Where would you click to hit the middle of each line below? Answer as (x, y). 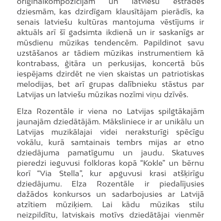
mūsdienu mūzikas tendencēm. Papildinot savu (110, 43)
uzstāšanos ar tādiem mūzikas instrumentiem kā (110, 53)
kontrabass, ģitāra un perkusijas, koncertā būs (110, 63)
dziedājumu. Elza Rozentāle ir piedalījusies (110, 184)
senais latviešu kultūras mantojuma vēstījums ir (110, 22)
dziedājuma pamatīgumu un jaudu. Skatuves (110, 153)
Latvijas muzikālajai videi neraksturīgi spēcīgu (110, 132)
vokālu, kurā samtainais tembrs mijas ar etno (110, 142)
